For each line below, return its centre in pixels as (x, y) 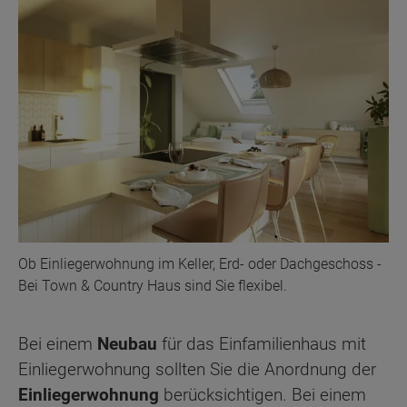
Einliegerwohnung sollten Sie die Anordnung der (197, 370)
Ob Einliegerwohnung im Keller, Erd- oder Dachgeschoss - (200, 264)
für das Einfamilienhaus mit (262, 344)
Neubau (127, 344)
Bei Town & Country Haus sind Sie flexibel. (153, 286)
